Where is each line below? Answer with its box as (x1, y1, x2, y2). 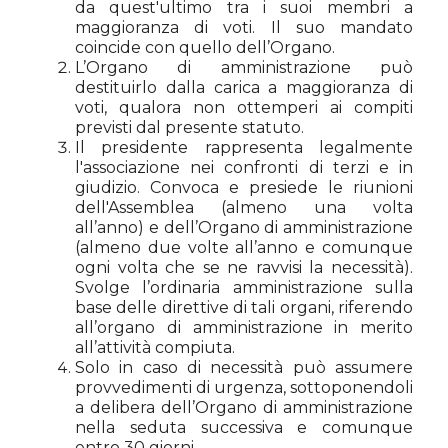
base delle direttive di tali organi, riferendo (75, 298, 413, 317)
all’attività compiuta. (75, 338, 235, 357)
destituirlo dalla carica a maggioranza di (75, 78, 413, 97)
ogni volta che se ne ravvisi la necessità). (75, 258, 413, 277)
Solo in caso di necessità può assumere (75, 358, 413, 377)
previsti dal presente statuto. (75, 118, 304, 137)
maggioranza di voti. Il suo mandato (75, 18, 413, 37)
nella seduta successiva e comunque (75, 418, 413, 437)
